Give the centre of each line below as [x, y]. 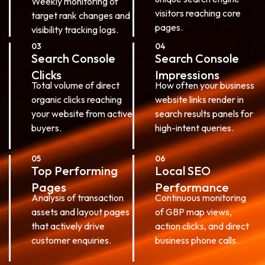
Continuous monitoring [201, 197]
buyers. [46, 127]
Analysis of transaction [77, 197]
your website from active [82, 113]
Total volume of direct [75, 85]
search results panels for [204, 113]
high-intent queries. [194, 127]
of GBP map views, [193, 211]
